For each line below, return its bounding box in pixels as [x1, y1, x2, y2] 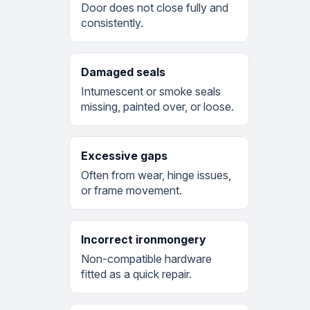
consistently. [81, 15, 143, 30]
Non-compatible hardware [81, 251, 212, 266]
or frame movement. [81, 183, 182, 197]
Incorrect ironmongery [81, 232, 206, 246]
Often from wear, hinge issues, [81, 167, 231, 182]
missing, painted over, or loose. [81, 99, 234, 113]
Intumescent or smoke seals [81, 84, 221, 98]
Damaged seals [81, 64, 165, 79]
